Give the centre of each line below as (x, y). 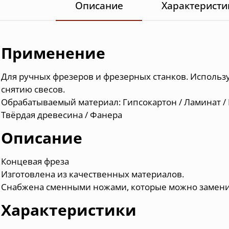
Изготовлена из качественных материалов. (93, 174)
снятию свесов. (33, 89)
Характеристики (69, 210)
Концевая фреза (35, 161)
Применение (53, 53)
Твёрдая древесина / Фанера (62, 114)
